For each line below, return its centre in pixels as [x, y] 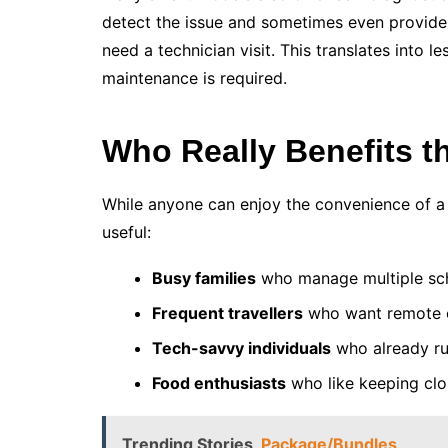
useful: [126, 232]
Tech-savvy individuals [241, 348]
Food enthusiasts [219, 383]
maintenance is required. [194, 78]
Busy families [204, 278]
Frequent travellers [227, 313]
